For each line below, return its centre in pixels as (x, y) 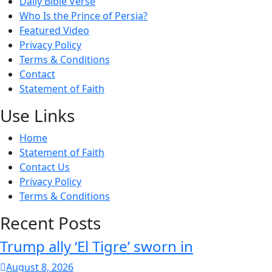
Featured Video (54, 30)
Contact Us (45, 167)
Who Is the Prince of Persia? (83, 15)
